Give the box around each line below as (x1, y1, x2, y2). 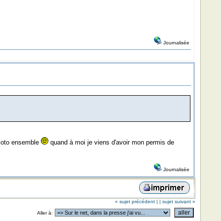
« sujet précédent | (114, 199, 158, 204)
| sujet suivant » (159, 199, 195, 204)
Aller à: (37, 210, 53, 216)
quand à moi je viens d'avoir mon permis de (48, 139, 174, 146)
